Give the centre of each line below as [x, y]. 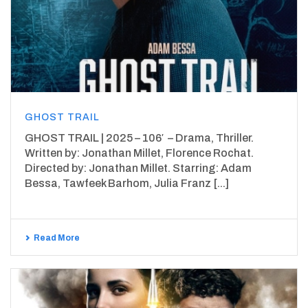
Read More [57, 238]
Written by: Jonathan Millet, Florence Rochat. [139, 153]
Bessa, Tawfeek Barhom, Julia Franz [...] [127, 183]
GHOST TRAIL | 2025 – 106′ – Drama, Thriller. [139, 137]
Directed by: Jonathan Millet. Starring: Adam [138, 168]
